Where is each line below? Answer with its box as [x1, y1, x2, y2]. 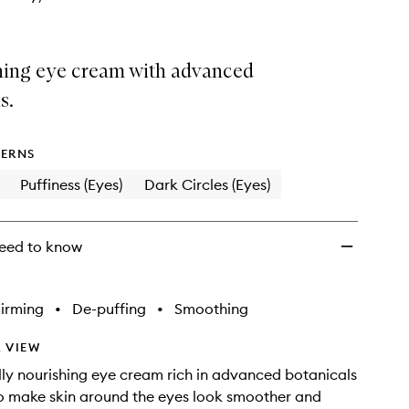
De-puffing [72, 299, 146, 318]
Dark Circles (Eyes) [144, 175, 270, 194]
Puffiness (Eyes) [20, 175, 122, 194]
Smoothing [174, 299, 248, 318]
